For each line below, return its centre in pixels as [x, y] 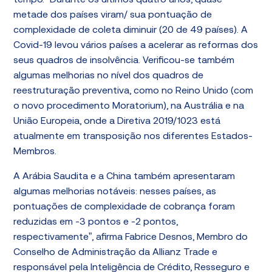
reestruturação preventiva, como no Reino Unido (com [134, 91]
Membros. [35, 152]
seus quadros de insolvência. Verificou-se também [124, 61]
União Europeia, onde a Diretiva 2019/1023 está [117, 121]
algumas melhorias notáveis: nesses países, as [115, 192]
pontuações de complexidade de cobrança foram [124, 207]
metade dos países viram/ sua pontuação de [113, 15]
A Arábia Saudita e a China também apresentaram [124, 177]
